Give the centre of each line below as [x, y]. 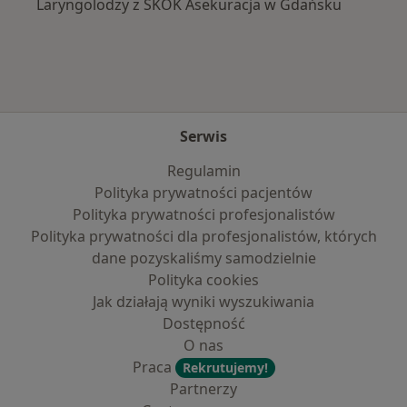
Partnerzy [203, 389]
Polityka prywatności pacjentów [203, 193]
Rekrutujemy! [225, 367]
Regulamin [203, 171]
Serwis [203, 136]
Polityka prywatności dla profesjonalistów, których [203, 236]
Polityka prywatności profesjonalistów [203, 214]
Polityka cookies [203, 280]
